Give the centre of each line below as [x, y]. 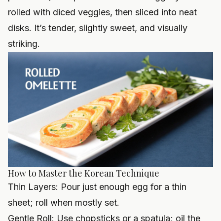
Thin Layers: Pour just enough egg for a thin [97, 187]
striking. [24, 44]
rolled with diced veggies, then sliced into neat [102, 12]
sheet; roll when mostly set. [64, 203]
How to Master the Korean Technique [84, 173]
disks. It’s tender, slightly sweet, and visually [98, 28]
